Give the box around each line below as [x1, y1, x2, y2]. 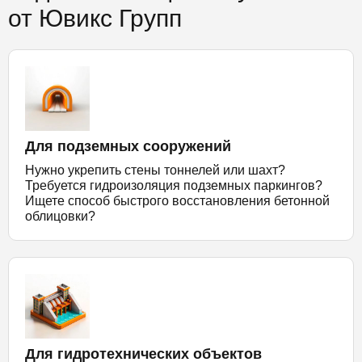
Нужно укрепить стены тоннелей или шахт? [25, 163, 285, 177]
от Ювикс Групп [8, 5, 182, 32]
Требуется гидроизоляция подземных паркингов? [25, 179, 322, 192]
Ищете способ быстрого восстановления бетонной [25, 194, 330, 208]
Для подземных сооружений [25, 138, 231, 154]
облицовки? [25, 209, 95, 223]
